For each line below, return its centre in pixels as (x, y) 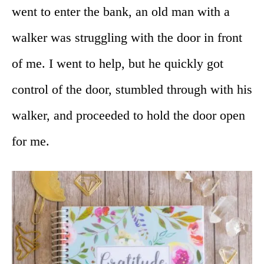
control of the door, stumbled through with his (132, 89)
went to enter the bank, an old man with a (121, 11)
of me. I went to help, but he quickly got (118, 63)
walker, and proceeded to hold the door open (128, 115)
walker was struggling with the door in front (127, 37)
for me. (31, 141)
